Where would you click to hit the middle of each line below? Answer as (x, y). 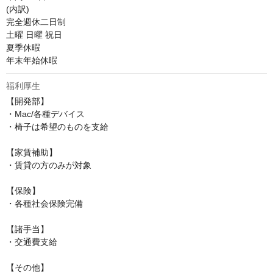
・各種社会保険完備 (44, 204)
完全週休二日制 (36, 22)
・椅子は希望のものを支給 (57, 127)
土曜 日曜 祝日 (34, 35)
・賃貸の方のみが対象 (49, 165)
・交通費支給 (32, 242)
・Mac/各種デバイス (45, 114)
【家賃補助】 (32, 153)
